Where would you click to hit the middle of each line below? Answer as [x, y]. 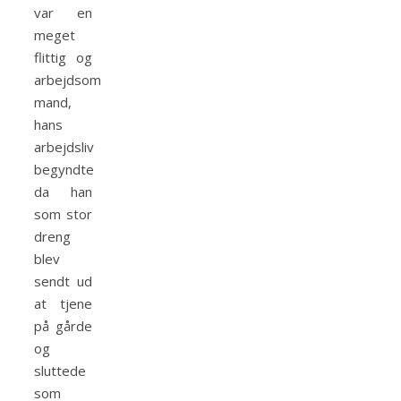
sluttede [60, 371]
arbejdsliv [64, 147]
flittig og [63, 58]
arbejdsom [68, 80]
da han [63, 192]
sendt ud [63, 282]
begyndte [64, 170]
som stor [63, 214]
